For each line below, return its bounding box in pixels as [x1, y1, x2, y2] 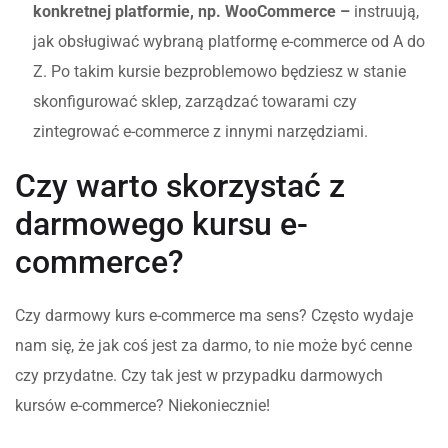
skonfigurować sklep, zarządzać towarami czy [33, 91, 357, 111]
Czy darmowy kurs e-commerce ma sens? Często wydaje [15, 305, 413, 325]
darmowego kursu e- [15, 204, 308, 243]
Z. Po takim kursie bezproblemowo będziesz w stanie [33, 61, 406, 81]
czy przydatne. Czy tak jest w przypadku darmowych [15, 365, 383, 385]
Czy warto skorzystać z [15, 166, 345, 205]
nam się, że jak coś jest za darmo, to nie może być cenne [15, 335, 412, 355]
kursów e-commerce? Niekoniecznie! [15, 395, 270, 415]
